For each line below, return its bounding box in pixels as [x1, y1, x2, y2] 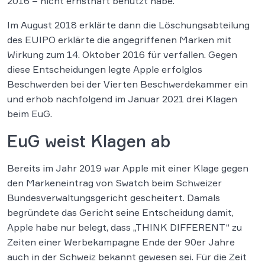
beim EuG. [7, 108, 52, 120]
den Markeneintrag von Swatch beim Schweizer [7, 177, 222, 189]
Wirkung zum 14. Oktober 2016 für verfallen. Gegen [7, 49, 237, 61]
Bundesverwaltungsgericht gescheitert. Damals [7, 192, 220, 204]
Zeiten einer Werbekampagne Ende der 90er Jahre [7, 236, 235, 248]
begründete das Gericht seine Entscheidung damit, [7, 206, 234, 219]
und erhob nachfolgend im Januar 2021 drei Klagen [7, 93, 237, 105]
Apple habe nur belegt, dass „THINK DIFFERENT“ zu [7, 221, 242, 234]
